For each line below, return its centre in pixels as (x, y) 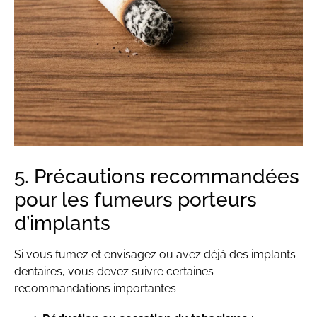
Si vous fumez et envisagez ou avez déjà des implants (155, 254)
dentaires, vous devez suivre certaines (114, 271)
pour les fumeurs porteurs (136, 200)
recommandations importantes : (98, 288)
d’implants (62, 223)
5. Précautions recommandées (157, 176)
